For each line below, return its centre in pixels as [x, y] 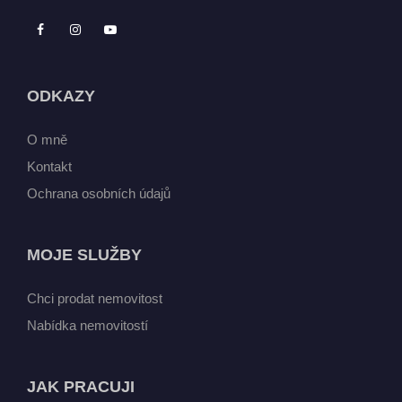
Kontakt [49, 167]
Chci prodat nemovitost [95, 299]
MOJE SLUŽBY [84, 255]
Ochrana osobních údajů [99, 194]
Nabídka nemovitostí [87, 326]
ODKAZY [61, 96]
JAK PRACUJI [81, 387]
